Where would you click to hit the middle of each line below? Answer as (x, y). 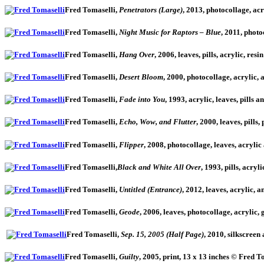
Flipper (131, 144)
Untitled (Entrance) (151, 189)
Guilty (129, 257)
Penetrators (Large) (151, 9)
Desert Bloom (140, 77)
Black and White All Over (159, 167)
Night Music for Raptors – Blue (170, 32)
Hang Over (137, 54)
